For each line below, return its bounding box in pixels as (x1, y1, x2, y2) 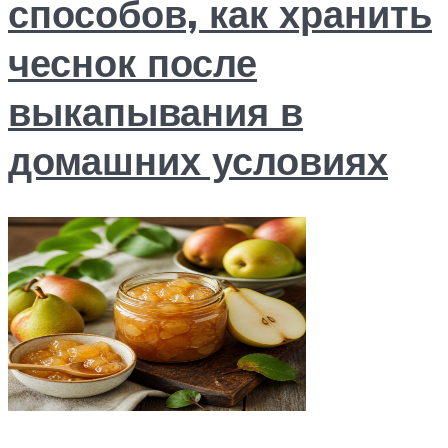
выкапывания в (8, 86, 303, 136)
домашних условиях (8, 135, 388, 185)
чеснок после (8, 37, 257, 87)
